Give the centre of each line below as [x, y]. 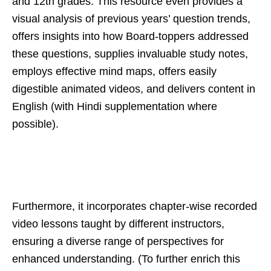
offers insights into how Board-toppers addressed [130, 36]
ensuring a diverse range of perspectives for [118, 241]
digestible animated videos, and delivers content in [134, 89]
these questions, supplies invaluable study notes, [130, 54]
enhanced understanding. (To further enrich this [126, 259]
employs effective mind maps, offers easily [114, 71]
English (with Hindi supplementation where [115, 106]
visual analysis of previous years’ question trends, [131, 19]
